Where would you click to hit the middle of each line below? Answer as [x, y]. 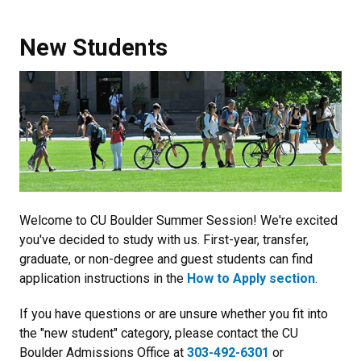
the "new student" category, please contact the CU [159, 333]
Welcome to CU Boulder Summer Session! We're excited [178, 220]
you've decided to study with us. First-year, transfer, [164, 239]
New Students [93, 47]
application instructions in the [103, 278]
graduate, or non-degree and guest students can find [166, 259]
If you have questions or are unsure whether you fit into [174, 313]
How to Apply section [251, 278]
